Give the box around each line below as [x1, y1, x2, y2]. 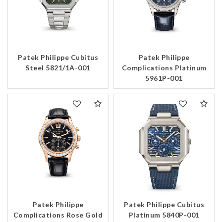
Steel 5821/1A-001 [25, 63, 91, 72]
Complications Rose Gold [13, 211, 103, 220]
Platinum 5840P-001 [128, 211, 200, 220]
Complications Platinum [121, 63, 207, 72]
